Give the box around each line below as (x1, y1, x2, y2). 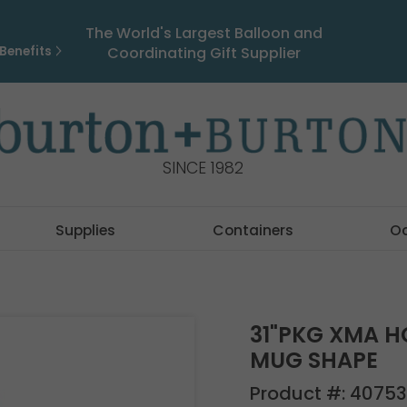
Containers (212, 221, 293, 240)
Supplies (55, 221, 116, 240)
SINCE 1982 (163, 157, 244, 180)
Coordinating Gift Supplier (106, 43, 301, 64)
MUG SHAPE (249, 345, 378, 375)
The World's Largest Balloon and (84, 23, 323, 44)
